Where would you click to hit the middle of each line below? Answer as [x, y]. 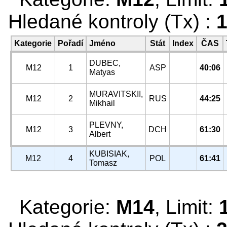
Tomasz [103, 163]
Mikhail [102, 103]
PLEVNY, [106, 125]
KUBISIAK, [109, 154]
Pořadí [70, 43]
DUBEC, [105, 63]
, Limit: [187, 207]
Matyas [102, 72]
